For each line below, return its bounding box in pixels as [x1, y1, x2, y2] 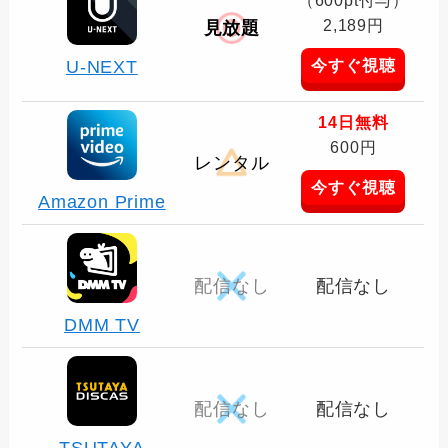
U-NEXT [65, 56, 138, 77]
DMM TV [63, 314, 140, 335]
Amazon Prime [38, 191, 166, 212]
